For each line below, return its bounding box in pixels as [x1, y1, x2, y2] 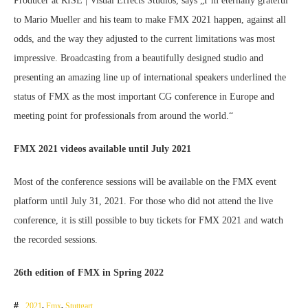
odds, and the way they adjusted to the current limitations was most [14, 34, 275, 45]
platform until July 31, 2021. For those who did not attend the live [14, 196, 273, 207]
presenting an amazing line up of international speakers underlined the [14, 72, 286, 83]
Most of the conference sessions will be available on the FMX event [14, 177, 276, 188]
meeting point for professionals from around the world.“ [14, 111, 233, 122]
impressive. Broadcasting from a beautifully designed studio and [14, 53, 263, 64]
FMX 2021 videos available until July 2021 [14, 144, 191, 155]
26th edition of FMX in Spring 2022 [14, 267, 164, 278]
